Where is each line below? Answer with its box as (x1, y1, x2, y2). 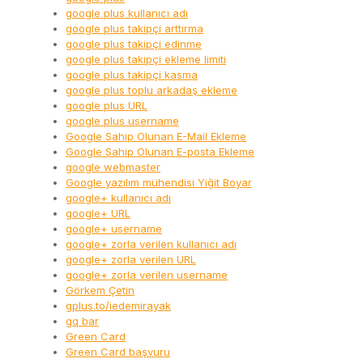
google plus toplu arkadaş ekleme (66, 83, 237, 97)
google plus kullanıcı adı (66, 6, 188, 20)
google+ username (66, 222, 162, 236)
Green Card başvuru (66, 345, 170, 359)
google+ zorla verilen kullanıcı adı (66, 237, 237, 251)
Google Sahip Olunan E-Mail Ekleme (66, 130, 246, 143)
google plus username (66, 114, 179, 128)
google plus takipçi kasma (66, 68, 198, 82)
